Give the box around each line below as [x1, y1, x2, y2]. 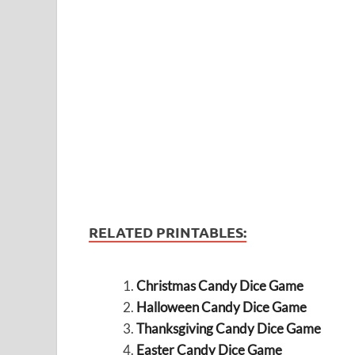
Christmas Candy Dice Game [136, 277, 303, 294]
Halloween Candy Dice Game [136, 298, 307, 315]
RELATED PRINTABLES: [89, 222, 246, 241]
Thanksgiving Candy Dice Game [136, 319, 321, 337]
